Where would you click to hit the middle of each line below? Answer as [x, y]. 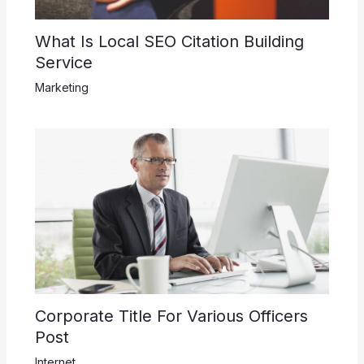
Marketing [61, 87]
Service [63, 62]
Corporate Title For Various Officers [171, 316]
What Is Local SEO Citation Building [169, 41]
